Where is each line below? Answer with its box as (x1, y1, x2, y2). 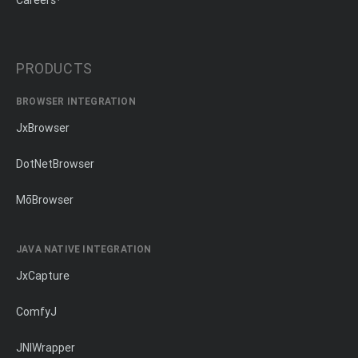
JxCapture (16, 268, 70, 284)
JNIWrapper (16, 340, 75, 356)
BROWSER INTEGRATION (16, 95, 136, 108)
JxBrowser (16, 121, 70, 136)
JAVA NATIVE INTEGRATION (16, 243, 152, 256)
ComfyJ (16, 304, 57, 320)
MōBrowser (16, 193, 74, 208)
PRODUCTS (16, 59, 93, 78)
